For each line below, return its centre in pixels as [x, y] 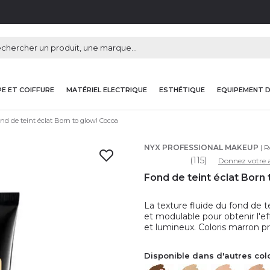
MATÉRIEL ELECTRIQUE [107, 89]
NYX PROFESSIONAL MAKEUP [201, 147]
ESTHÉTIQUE [182, 89]
